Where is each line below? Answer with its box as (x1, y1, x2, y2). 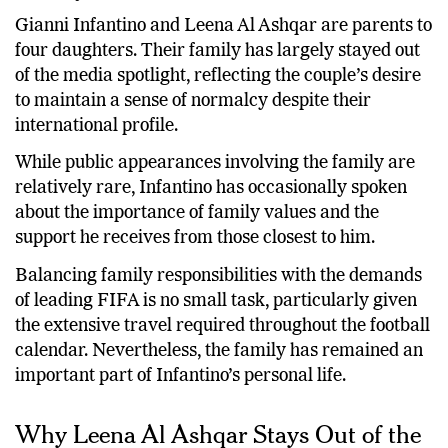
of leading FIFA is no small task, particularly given (15, 291, 417, 310)
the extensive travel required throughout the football (15, 316, 430, 335)
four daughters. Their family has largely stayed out (15, 41, 420, 60)
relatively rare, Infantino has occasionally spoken (15, 179, 407, 198)
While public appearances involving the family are (15, 154, 415, 173)
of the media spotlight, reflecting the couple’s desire (15, 66, 421, 85)
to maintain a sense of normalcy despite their (15, 91, 371, 110)
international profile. (15, 116, 178, 135)
